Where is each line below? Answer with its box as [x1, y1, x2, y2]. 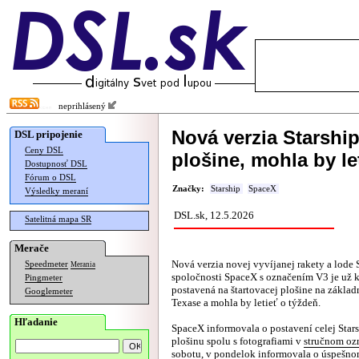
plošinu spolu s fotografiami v [171, 335, 304, 347]
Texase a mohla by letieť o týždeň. [171, 296, 321, 309]
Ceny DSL [25, 146, 63, 155]
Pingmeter [25, 273, 63, 282]
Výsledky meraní [25, 187, 88, 196]
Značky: [172, 184, 204, 193]
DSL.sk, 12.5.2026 [174, 209, 254, 221]
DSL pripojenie [14, 128, 83, 140]
